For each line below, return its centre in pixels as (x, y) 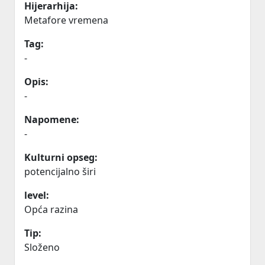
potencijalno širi (60, 172)
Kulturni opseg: (61, 157)
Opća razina (51, 209)
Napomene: (52, 119)
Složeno (42, 247)
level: (37, 195)
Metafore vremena (66, 20)
